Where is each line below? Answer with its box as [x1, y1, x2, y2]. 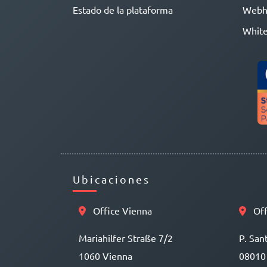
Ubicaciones [73, 172, 150, 185]
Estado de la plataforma [73, 4, 173, 16]
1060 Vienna [79, 249, 132, 262]
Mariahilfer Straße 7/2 [79, 231, 173, 244]
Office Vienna [91, 204, 152, 216]
